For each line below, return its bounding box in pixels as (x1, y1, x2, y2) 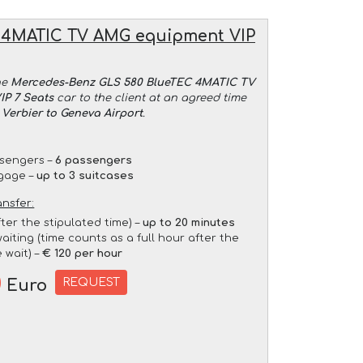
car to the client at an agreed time (53, 92, 247, 104)
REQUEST (62, 275, 121, 288)
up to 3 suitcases (36, 169, 135, 181)
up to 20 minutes (143, 216, 236, 228)
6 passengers (55, 154, 133, 166)
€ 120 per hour (42, 247, 123, 259)
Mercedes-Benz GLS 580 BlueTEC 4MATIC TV (10, 76, 255, 88)
